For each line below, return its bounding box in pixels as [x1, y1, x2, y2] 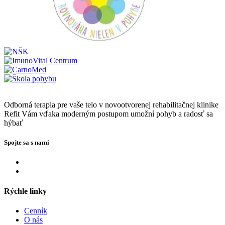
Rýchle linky [4, 186, 47, 195]
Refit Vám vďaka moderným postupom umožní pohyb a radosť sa [4, 109, 213, 119]
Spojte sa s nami [4, 139, 49, 147]
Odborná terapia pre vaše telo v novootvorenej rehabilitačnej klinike [4, 100, 218, 109]
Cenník [24, 206, 47, 215]
